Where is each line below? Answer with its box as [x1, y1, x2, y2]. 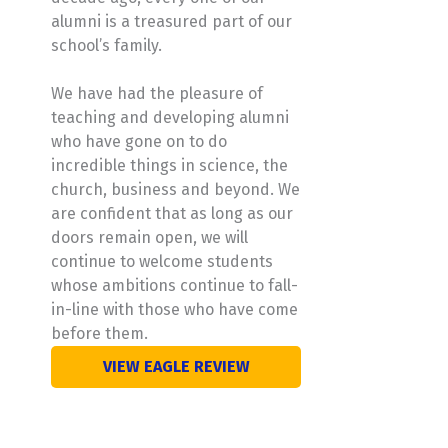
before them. [51, 324, 148, 343]
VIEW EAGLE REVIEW [102, 356, 250, 376]
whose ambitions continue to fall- [51, 276, 298, 295]
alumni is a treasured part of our [51, 12, 292, 31]
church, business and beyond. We [51, 180, 300, 199]
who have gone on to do [51, 132, 227, 151]
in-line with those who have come [51, 300, 298, 319]
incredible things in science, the [51, 156, 288, 175]
